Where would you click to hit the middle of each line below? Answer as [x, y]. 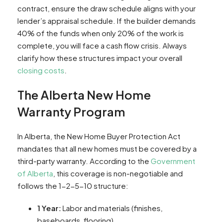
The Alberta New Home [84, 94]
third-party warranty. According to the [84, 161]
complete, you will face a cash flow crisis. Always [102, 45]
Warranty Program [71, 111]
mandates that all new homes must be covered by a [107, 148]
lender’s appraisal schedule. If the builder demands [107, 20]
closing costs [41, 70]
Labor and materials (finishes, [112, 208]
